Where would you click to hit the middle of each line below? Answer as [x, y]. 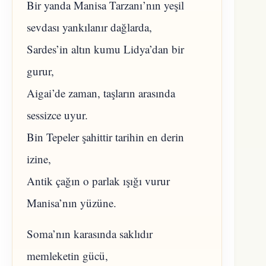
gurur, [40, 71]
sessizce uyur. [57, 115]
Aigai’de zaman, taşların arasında [101, 93]
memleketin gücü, [67, 255]
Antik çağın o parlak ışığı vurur [98, 180]
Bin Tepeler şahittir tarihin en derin [105, 137]
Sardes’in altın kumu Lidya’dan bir [105, 49]
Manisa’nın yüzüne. [72, 202]
